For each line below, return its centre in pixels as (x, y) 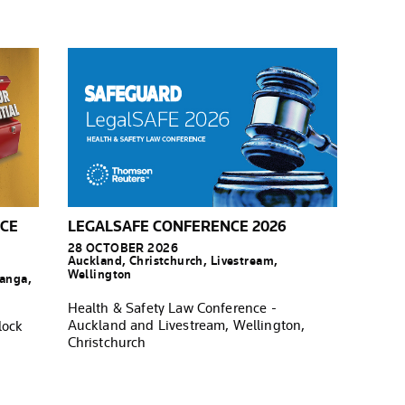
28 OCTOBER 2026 (122, 248)
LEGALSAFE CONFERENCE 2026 (177, 226)
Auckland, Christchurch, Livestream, (173, 260)
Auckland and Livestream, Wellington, (186, 325)
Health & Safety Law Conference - (172, 307)
